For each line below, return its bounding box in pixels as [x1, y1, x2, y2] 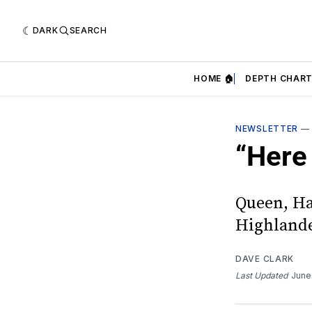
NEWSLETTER [235, 123, 298, 134]
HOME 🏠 [194, 73, 235, 84]
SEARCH [69, 25, 107, 36]
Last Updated [235, 270, 288, 281]
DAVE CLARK [235, 253, 294, 264]
